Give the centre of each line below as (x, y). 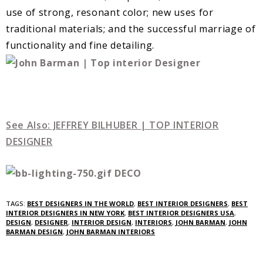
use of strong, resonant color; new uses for (110, 12)
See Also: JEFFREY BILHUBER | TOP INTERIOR (112, 125)
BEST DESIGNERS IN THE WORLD (80, 204)
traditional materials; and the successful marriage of (131, 28)
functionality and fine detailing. (80, 45)
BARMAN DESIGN (34, 232)
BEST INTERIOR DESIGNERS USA (181, 213)
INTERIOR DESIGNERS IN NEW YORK (65, 213)
